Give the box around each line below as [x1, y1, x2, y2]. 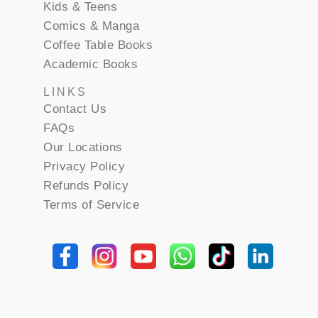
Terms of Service [43, 197, 140, 212]
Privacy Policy [43, 159, 126, 173]
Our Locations [43, 140, 123, 154]
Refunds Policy [43, 178, 129, 192]
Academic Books [43, 57, 138, 71]
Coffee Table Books [43, 38, 153, 52]
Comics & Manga [43, 18, 140, 33]
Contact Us [43, 102, 107, 116]
